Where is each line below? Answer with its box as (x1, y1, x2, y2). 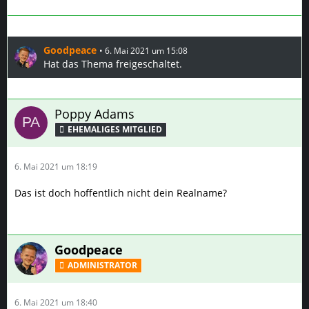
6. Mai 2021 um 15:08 (105, 45, 188, 57)
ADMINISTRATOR (68, 259, 137, 272)
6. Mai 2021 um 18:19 (14, 161, 97, 172)
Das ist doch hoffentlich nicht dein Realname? (14, 186, 227, 199)
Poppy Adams (54, 106, 134, 122)
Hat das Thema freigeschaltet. (43, 57, 182, 70)
